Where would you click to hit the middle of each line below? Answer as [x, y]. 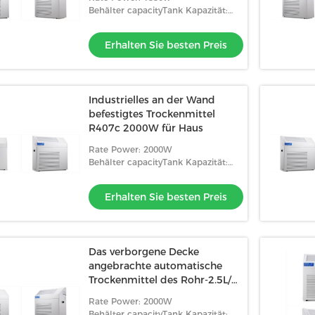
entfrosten [114, 294]
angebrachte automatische [155, 266]
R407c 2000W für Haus [146, 128]
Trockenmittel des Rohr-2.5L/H [164, 280]
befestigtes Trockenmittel [152, 114]
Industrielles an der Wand [152, 100]
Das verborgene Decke [144, 252]
